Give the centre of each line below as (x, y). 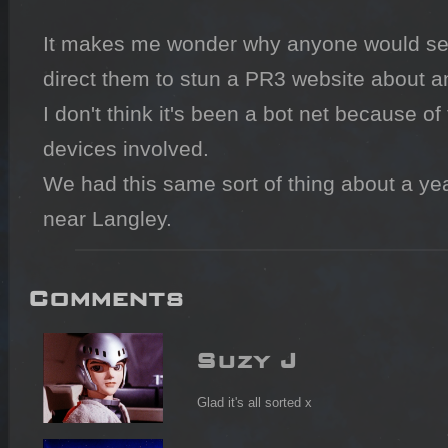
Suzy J (246, 354)
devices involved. (126, 149)
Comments (105, 292)
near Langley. (107, 219)
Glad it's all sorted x (254, 403)
